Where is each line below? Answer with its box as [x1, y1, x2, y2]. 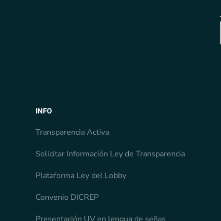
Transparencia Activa [36, 126, 109, 138]
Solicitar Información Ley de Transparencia [36, 148, 185, 159]
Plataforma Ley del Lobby [36, 170, 126, 181]
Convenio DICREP [36, 191, 99, 203]
